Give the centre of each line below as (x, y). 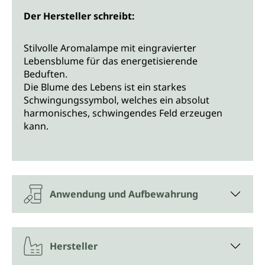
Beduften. (46, 74)
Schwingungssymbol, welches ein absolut (117, 100)
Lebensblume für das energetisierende (111, 61)
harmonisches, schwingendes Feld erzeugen (123, 113)
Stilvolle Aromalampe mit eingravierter (110, 48)
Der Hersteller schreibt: (79, 16)
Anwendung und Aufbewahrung (124, 194)
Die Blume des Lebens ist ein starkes (105, 87)
